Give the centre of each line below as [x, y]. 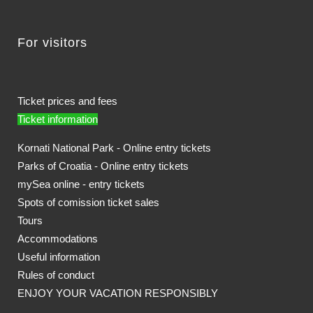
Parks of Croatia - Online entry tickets [103, 166]
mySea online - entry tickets [81, 184]
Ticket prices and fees [67, 101]
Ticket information [58, 119]
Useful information [59, 257]
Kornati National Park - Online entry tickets [114, 148]
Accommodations [58, 239]
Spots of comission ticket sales [88, 202]
